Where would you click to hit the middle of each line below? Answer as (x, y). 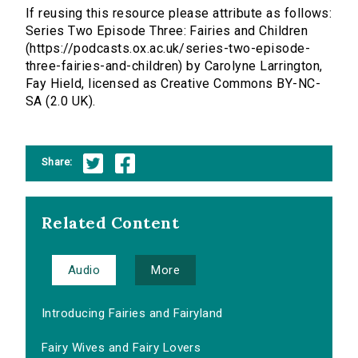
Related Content (111, 223)
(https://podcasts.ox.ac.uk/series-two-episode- (168, 49)
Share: (57, 161)
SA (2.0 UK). (61, 101)
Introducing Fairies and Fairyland (132, 314)
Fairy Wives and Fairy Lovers (121, 348)
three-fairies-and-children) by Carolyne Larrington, (174, 66)
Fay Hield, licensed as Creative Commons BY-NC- (173, 84)
